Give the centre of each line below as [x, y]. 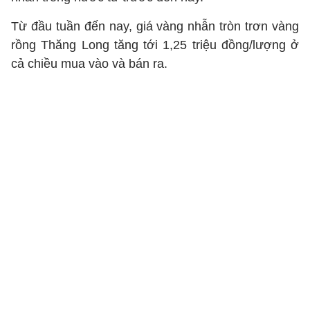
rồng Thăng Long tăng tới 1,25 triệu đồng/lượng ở [155, 45]
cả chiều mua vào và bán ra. [89, 64]
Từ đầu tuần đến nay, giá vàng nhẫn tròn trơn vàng [155, 26]
